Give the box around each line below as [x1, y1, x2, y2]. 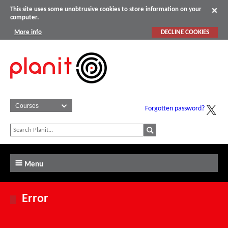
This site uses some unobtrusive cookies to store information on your [10, 6, 202, 13]
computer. [10, 14, 39, 21]
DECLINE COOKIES [160, 28, 209, 36]
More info [14, 28, 42, 36]
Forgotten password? [145, 105, 205, 113]
